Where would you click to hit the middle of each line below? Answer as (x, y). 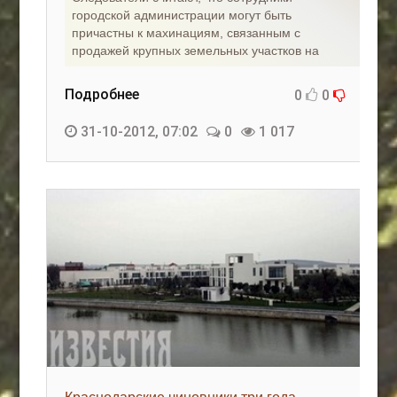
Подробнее (102, 94)
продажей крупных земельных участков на (196, 51)
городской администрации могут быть (182, 15)
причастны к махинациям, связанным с (187, 33)
